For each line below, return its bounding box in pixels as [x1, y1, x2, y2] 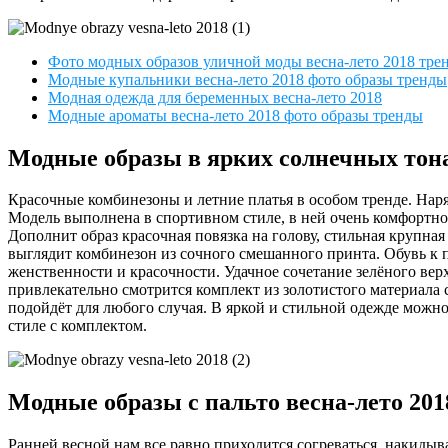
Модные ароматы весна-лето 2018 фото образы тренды [48, 106, 423, 124]
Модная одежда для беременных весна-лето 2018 [48, 88, 382, 106]
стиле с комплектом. [8, 317, 147, 335]
